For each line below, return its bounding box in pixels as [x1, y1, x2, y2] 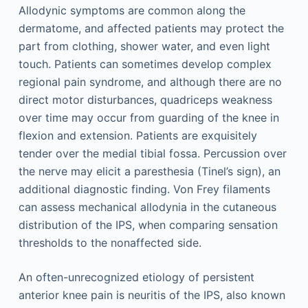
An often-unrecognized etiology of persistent [18, 270, 254, 284]
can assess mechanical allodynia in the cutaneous [18, 200, 276, 214]
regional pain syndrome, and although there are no [18, 75, 282, 89]
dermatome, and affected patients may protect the [18, 21, 284, 35]
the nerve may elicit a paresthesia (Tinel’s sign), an [18, 164, 280, 178]
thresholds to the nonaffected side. [18, 236, 201, 250]
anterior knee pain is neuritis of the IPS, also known [18, 288, 285, 302]
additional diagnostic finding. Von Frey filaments [18, 182, 270, 196]
